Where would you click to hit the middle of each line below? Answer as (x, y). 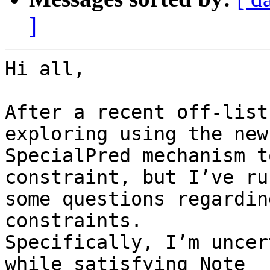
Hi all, (45, 69)
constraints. (74, 221)
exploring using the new (137, 134)
